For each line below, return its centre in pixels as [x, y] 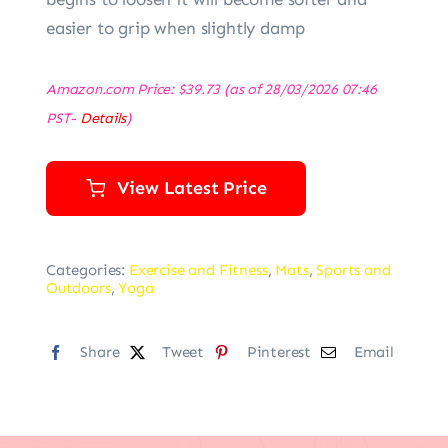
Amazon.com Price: [111, 88]
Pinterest [279, 352]
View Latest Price [192, 187]
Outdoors [78, 287]
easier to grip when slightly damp [175, 27]
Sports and [353, 269]
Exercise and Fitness [198, 269]
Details [103, 117]
